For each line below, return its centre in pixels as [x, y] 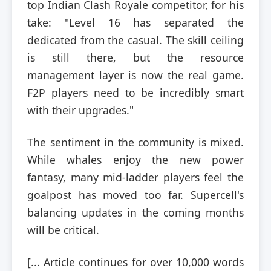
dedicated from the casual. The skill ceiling [135, 40]
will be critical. [63, 230]
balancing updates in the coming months [135, 212]
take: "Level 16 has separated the [135, 22]
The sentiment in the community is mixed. [135, 142]
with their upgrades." [80, 110]
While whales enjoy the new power [135, 159]
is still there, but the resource [135, 57]
